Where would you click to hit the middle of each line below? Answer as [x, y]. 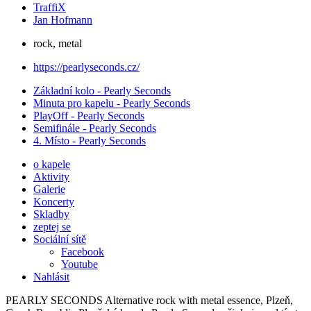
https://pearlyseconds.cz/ [86, 67]
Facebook [83, 252]
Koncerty [54, 202]
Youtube [79, 264]
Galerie [49, 190]
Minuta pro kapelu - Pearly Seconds [112, 103]
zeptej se [52, 227]
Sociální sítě [60, 239]
